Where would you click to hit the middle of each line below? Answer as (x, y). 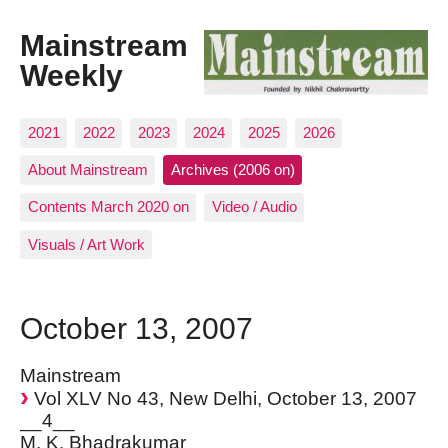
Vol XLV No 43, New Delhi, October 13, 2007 (223, 399)
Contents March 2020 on (108, 207)
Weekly (71, 75)
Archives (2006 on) (232, 170)
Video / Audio (254, 207)
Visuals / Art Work (86, 244)
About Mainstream (87, 170)
